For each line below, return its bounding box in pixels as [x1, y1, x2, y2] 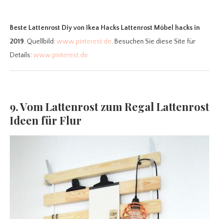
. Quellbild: [24, 38, 57, 46]
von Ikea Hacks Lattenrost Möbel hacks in [73, 24, 200, 32]
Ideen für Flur [10, 113, 82, 128]
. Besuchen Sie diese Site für [111, 38, 196, 46]
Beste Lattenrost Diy [10, 24, 72, 32]
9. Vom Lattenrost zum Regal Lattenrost [10, 99, 209, 114]
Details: [10, 51, 33, 60]
